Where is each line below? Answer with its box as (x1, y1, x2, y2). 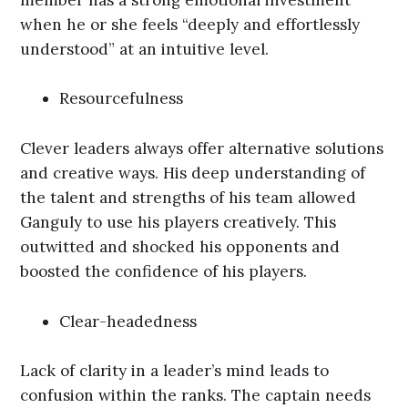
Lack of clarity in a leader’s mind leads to (20, 361, 330, 382)
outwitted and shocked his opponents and (20, 237, 341, 257)
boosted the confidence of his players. (20, 261, 308, 281)
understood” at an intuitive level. (20, 38, 270, 59)
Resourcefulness (59, 88, 184, 109)
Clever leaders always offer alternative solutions (20, 138, 384, 158)
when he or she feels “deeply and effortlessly (20, 14, 361, 35)
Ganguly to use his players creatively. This (20, 212, 337, 232)
